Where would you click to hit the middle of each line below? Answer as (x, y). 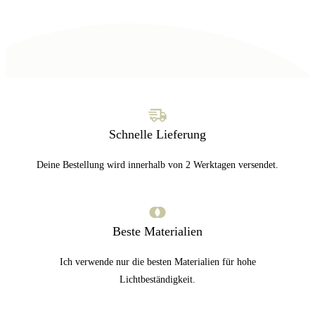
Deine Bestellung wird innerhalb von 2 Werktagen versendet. (157, 165)
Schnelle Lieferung (157, 135)
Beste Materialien (157, 232)
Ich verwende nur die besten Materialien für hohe (157, 262)
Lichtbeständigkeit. (157, 280)
